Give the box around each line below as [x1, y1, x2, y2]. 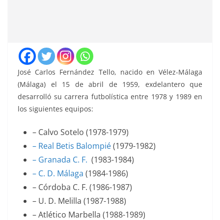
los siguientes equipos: [18, 104, 93, 114]
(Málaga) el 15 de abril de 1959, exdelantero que [18, 80, 202, 89]
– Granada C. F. [32, 154, 87, 165]
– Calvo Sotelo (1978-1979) [32, 127, 129, 138]
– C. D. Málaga [32, 168, 83, 179]
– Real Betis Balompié [32, 140, 111, 152]
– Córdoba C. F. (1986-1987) [32, 182, 132, 193]
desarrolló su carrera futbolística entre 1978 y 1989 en [18, 92, 202, 102]
